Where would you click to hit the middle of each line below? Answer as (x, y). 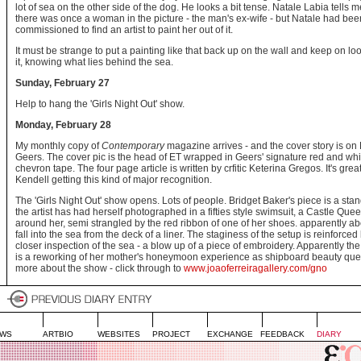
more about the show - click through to (100, 268)
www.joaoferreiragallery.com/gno (255, 268)
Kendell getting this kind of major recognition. (114, 180)
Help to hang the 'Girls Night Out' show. (100, 104)
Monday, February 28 (63, 125)
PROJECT (171, 334)
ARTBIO (58, 334)
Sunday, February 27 (62, 83)
